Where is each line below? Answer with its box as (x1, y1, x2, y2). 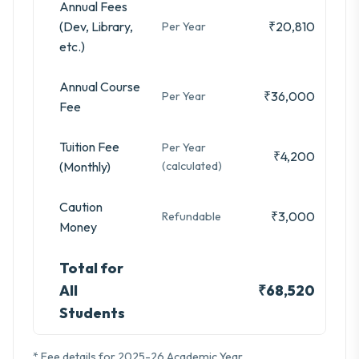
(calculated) (161, 159, 222, 174)
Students (59, 304, 125, 323)
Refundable (161, 209, 221, 224)
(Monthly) (59, 159, 111, 175)
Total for (59, 259, 123, 278)
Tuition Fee (59, 139, 119, 155)
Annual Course (59, 79, 140, 95)
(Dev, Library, (59, 18, 133, 35)
